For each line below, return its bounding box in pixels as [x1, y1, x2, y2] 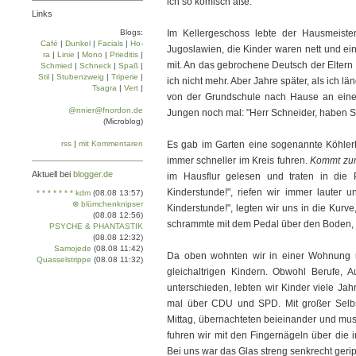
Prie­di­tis [110, 50, 138, 59]
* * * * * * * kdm [37, 188, 91, 197]
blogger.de [73, 169, 113, 179]
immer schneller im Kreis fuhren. [167, 155, 311, 166]
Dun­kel [65, 39, 91, 48]
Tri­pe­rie [111, 72, 138, 81]
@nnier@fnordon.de [68, 106, 143, 114]
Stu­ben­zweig [56, 72, 104, 81]
